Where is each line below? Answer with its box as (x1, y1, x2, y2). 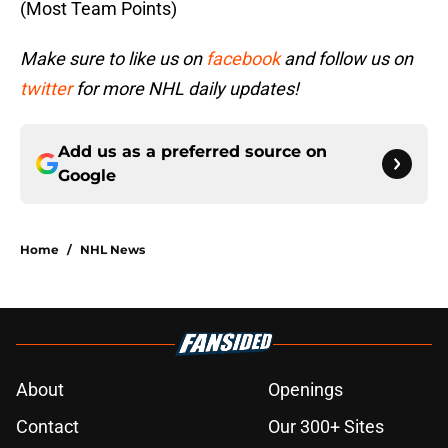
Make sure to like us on (20, 48, 206, 70)
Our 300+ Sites (268, 416, 384, 438)
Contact (16, 416, 79, 438)
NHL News (80, 242, 145, 258)
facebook (206, 48, 280, 70)
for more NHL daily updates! (72, 78, 299, 100)
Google (58, 166, 116, 186)
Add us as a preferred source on (58, 142, 327, 162)
